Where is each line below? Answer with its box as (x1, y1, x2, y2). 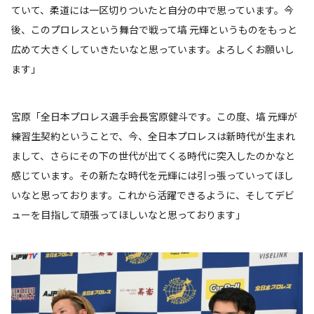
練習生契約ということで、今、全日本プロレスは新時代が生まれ (11, 129, 295, 144)
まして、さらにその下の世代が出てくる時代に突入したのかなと (11, 149, 295, 163)
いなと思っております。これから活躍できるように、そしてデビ (11, 188, 294, 203)
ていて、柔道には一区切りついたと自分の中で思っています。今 (11, 3, 294, 18)
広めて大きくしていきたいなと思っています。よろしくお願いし (11, 42, 294, 57)
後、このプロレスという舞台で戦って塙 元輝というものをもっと (11, 22, 297, 37)
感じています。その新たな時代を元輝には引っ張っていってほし (11, 168, 294, 183)
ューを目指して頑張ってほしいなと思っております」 (11, 207, 245, 222)
